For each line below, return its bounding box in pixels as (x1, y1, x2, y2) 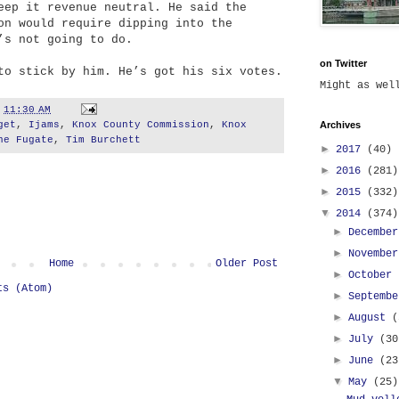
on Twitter (320, 58, 367, 69)
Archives (320, 119, 361, 130)
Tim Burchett (66, 134, 141, 145)
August (348, 312, 393, 324)
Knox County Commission (72, 118, 209, 130)
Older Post (216, 256, 278, 270)
